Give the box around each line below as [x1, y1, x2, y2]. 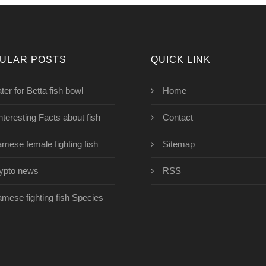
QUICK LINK [151, 55, 211, 65]
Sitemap [163, 139, 195, 149]
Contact [163, 112, 193, 122]
